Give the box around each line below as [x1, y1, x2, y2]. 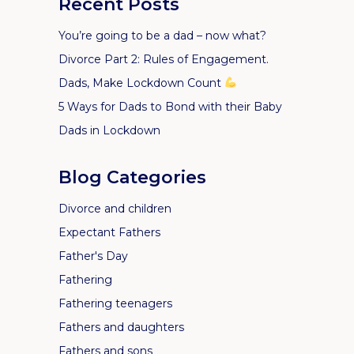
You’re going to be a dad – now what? [58, 28, 266, 43]
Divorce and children [58, 201, 171, 216]
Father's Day [58, 248, 128, 263]
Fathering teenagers [58, 296, 172, 311]
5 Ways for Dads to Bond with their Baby [58, 99, 282, 114]
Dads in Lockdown [58, 122, 160, 137]
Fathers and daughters [58, 319, 184, 334]
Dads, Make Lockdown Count [58, 75, 224, 90]
